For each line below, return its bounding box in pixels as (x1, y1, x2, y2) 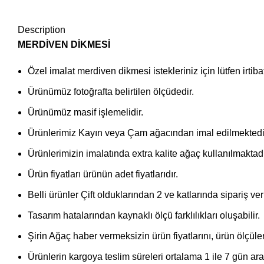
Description (18, 25, 65, 35)
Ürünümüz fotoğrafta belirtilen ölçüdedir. (28, 87, 194, 97)
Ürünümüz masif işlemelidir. (28, 107, 143, 118)
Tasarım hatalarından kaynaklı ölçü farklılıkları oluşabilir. (28, 210, 262, 221)
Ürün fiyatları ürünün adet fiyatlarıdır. (28, 169, 178, 180)
